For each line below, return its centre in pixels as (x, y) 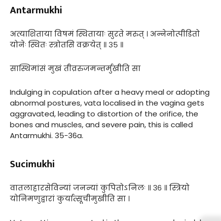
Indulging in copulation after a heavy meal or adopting (110, 92)
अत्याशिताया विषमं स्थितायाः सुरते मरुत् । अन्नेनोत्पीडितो (105, 34)
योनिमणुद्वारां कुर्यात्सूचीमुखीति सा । (70, 198)
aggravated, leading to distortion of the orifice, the (104, 113)
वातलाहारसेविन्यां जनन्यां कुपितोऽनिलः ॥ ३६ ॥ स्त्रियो (100, 187)
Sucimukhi (32, 164)
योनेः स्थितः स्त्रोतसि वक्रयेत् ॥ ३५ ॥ (67, 44)
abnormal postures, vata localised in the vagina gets (107, 103)
